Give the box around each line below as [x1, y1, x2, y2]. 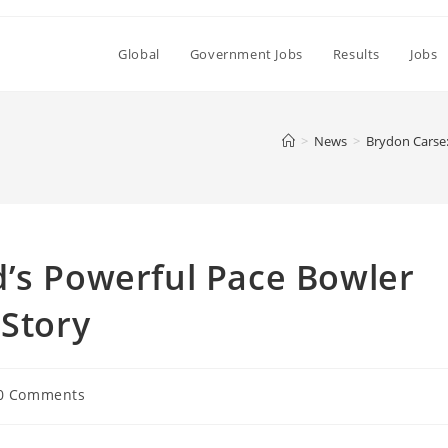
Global [118, 45, 160, 63]
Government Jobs [189, 45, 303, 63]
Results [332, 45, 380, 63]
